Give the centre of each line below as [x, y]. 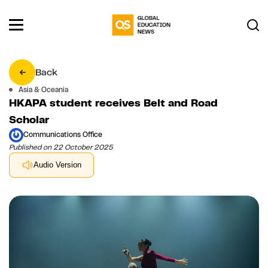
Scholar [29, 119]
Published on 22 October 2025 [61, 147]
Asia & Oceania [43, 89]
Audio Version [57, 165]
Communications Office [63, 135]
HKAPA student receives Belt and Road [113, 103]
